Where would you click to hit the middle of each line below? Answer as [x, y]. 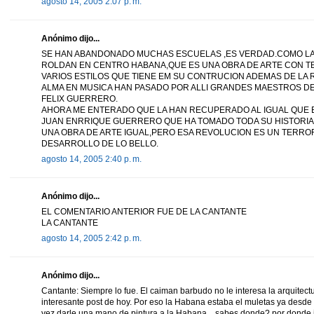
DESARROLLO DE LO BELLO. [100, 143]
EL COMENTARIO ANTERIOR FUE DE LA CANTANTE [144, 211]
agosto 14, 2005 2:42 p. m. [91, 238]
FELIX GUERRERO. [80, 98]
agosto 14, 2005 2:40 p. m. [91, 159]
